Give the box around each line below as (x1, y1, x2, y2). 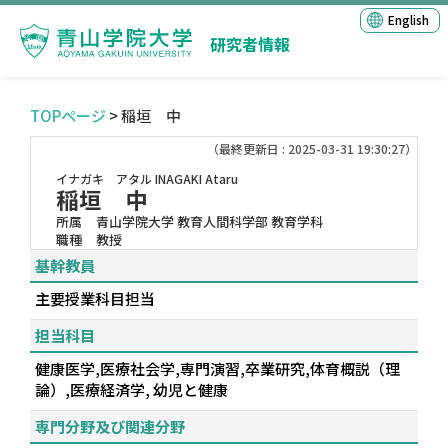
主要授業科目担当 (35, 288, 155, 309)
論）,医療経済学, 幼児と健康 (35, 379, 228, 400)
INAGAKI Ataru (155, 170, 238, 187)
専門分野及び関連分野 (35, 416, 185, 437)
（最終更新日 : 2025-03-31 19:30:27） (207, 140, 417, 157)
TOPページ (30, 105, 106, 126)
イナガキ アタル (56, 170, 152, 187)
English (388, 11, 429, 28)
